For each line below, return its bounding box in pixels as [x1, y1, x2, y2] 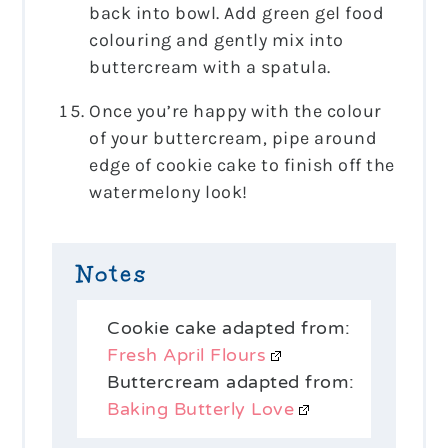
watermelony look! [89, 180, 248, 203]
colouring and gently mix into [89, 28, 344, 51]
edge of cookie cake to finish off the [89, 153, 395, 176]
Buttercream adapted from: [107, 370, 355, 393]
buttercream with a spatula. [89, 55, 331, 78]
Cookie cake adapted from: [107, 316, 351, 339]
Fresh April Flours [107, 343, 267, 366]
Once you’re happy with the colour [89, 99, 382, 122]
